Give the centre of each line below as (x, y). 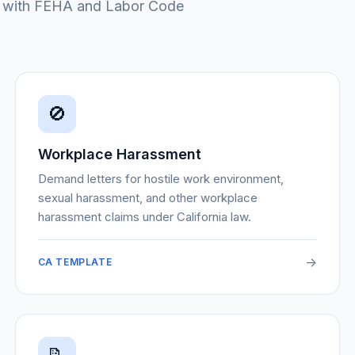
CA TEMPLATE (75, 262)
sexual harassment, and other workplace (147, 198)
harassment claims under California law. (144, 217)
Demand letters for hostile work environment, (160, 179)
